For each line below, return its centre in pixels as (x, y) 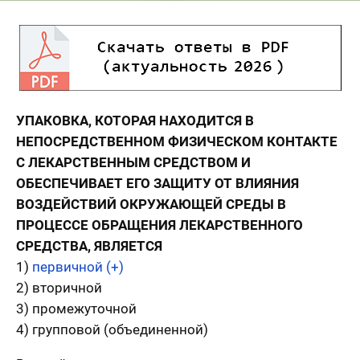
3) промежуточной (76, 308)
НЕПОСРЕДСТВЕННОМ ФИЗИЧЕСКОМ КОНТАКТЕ (177, 141)
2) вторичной (59, 287)
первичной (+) (78, 266)
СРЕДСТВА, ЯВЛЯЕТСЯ (89, 245)
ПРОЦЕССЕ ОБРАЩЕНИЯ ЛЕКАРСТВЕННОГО (160, 225)
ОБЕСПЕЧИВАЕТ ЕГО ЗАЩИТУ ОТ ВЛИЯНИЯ (157, 183)
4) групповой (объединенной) (112, 329)
